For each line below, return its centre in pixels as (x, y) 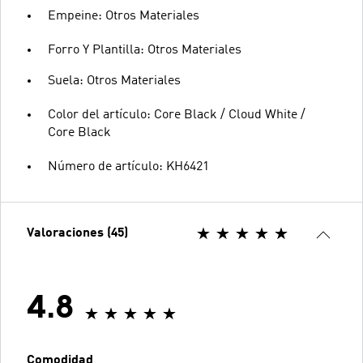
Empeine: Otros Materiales (124, 16)
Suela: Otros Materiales (114, 81)
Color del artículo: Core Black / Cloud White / (177, 115)
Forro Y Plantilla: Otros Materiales (145, 50)
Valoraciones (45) (77, 233)
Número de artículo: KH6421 (128, 167)
